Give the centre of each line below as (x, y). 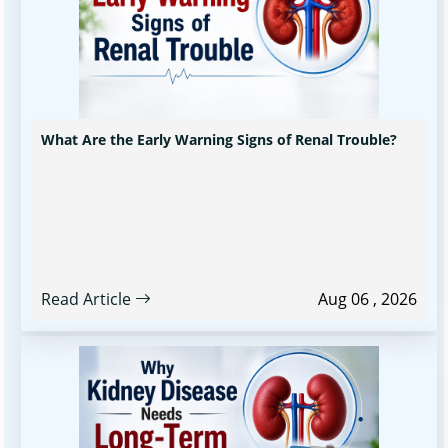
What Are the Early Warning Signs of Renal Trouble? (219, 139)
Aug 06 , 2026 (367, 298)
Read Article (88, 298)
